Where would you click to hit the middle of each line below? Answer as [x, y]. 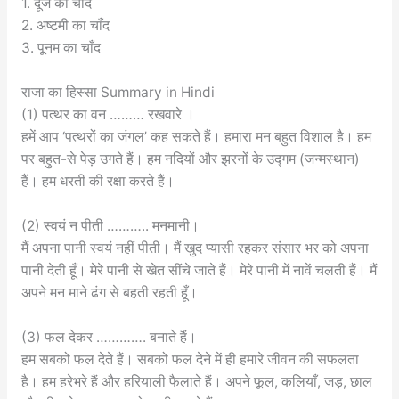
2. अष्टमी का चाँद [65, 26]
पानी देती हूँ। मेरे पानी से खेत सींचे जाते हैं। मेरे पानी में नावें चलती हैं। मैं [199, 270]
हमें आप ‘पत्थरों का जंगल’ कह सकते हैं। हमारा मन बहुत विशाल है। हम [196, 137]
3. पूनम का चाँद [61, 48]
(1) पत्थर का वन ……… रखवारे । [108, 114]
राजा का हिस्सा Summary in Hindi [118, 92]
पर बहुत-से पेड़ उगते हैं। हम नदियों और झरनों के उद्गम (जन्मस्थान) [190, 159]
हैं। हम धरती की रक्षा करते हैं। [98, 181]
